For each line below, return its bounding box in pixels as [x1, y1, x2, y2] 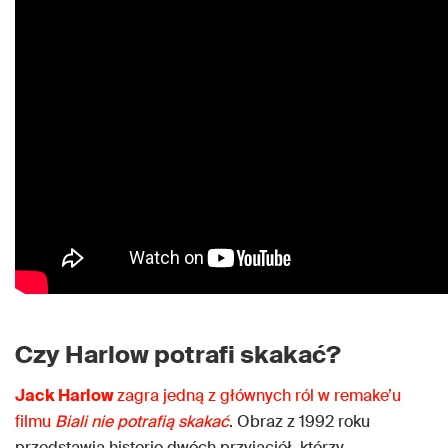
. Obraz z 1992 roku [229, 411, 370, 433]
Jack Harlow [15, 385, 117, 407]
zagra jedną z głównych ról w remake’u [117, 385, 401, 407]
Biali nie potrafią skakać [55, 411, 229, 433]
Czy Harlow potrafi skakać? [15, 339, 341, 371]
